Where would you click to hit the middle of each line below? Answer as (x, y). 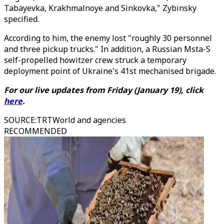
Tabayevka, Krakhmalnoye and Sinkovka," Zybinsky (100, 8)
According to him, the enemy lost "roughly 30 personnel (108, 38)
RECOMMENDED (35, 131)
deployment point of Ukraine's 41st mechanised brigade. (110, 71)
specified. (21, 19)
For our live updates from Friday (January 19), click (104, 90)
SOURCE (19, 120)
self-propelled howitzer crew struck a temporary (95, 60)
